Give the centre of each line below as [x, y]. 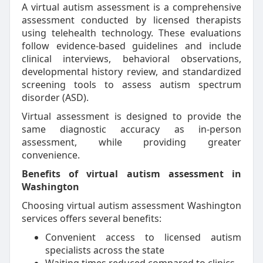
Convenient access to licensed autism [143, 237]
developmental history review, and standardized [131, 72]
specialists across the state [104, 250]
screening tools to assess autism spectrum [131, 85]
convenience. [50, 155]
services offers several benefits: [91, 218]
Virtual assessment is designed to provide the [131, 116]
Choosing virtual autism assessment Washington [131, 205]
